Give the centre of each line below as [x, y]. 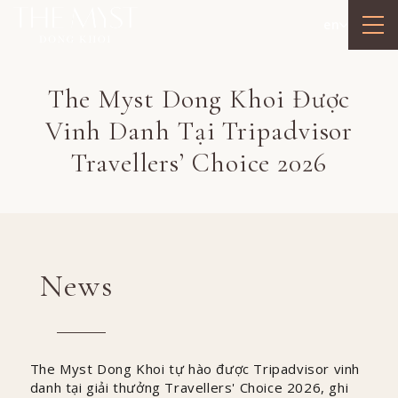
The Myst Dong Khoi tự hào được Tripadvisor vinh [195, 369]
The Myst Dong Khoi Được [199, 99]
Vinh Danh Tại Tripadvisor [199, 131]
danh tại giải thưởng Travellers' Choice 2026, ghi [189, 387]
